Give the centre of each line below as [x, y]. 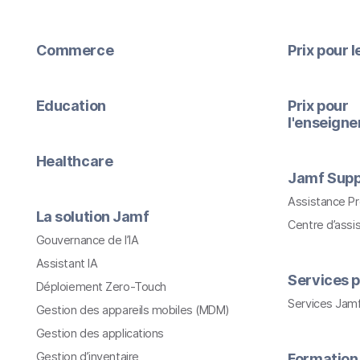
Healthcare [74, 162]
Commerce [75, 51]
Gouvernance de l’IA [87, 240]
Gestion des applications [100, 333]
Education [71, 106]
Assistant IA [67, 264]
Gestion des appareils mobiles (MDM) [133, 310]
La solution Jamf [92, 217]
